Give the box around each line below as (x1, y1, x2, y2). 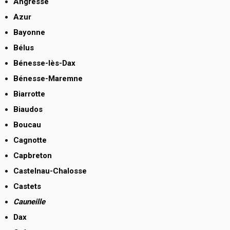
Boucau (13, 120, 41, 130)
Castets (13, 182, 41, 191)
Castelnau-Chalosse (13, 166, 87, 176)
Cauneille (13, 197, 45, 207)
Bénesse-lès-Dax (13, 59, 75, 68)
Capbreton (13, 151, 52, 161)
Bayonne (13, 28, 45, 37)
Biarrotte (13, 89, 45, 99)
